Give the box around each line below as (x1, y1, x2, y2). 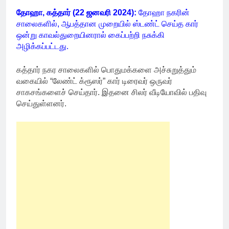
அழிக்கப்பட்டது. (16, 42, 68, 51)
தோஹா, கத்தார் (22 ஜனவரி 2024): (16, 8, 136, 17)
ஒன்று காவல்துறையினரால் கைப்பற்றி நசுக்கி (16, 31, 165, 40)
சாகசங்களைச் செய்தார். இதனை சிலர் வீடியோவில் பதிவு (16, 88, 207, 97)
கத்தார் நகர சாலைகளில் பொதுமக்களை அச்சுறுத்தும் (16, 65, 196, 75)
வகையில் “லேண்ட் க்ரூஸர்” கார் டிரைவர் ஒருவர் (16, 77, 172, 86)
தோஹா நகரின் (136, 8, 190, 17)
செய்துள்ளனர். (16, 99, 66, 108)
